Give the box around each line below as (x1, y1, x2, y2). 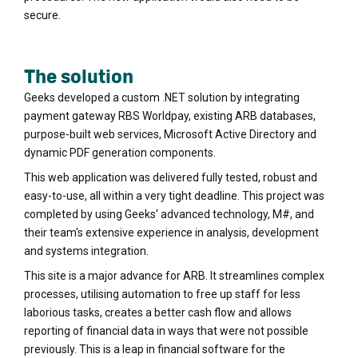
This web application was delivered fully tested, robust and (24, 170, 317, 184)
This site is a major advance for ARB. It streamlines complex (24, 268, 324, 282)
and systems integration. (24, 244, 149, 257)
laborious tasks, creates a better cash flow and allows (24, 305, 292, 319)
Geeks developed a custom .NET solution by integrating (24, 90, 300, 104)
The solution (24, 63, 133, 89)
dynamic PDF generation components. (24, 145, 216, 159)
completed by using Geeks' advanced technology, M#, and (24, 207, 314, 221)
